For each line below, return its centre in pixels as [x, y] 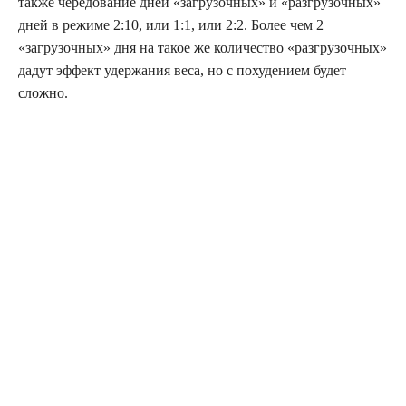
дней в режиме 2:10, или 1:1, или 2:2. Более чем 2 [171, 25]
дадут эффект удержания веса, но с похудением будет [182, 71]
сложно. [43, 93]
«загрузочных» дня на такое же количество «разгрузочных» [203, 48]
